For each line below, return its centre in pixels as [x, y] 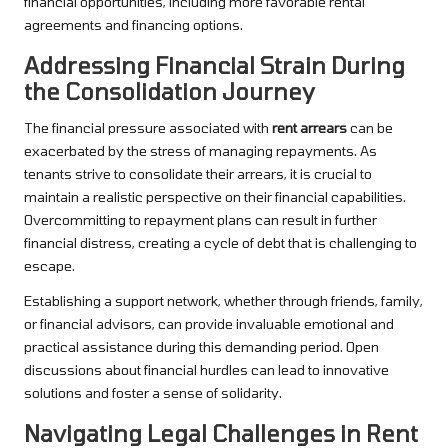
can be [370, 127]
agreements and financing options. [133, 24]
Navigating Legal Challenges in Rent [221, 432]
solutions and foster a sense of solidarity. [153, 392]
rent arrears [309, 127]
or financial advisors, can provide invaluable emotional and [209, 323]
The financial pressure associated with [148, 127]
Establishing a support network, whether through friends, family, [223, 300]
